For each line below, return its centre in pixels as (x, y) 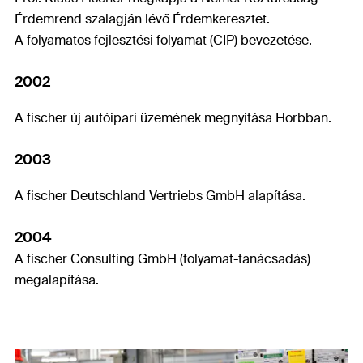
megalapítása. (57, 280)
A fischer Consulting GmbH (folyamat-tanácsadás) (162, 258)
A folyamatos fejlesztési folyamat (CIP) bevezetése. (163, 40)
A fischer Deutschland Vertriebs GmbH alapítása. (160, 195)
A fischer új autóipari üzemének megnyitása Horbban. (173, 117)
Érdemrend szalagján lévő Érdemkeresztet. (142, 19)
